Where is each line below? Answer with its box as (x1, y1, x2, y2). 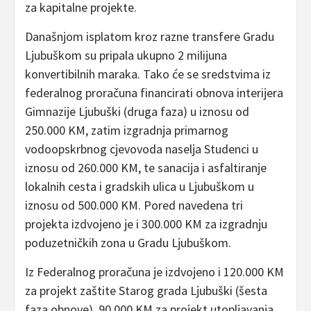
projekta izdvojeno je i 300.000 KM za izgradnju (25, 215, 267, 232)
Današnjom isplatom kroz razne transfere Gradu (25, 28, 274, 44)
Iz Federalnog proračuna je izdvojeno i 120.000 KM (25, 263, 284, 280)
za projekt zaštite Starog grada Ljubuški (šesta (25, 282, 267, 299)
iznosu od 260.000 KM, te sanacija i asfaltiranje (25, 159, 267, 176)
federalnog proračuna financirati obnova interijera (25, 84, 283, 101)
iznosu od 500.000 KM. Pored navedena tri (25, 196, 243, 213)
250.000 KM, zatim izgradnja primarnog (25, 121, 228, 138)
